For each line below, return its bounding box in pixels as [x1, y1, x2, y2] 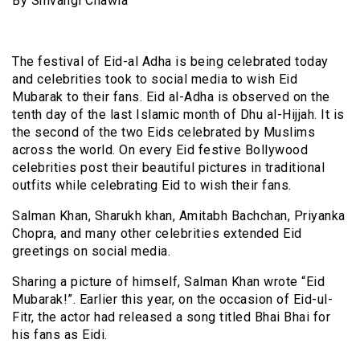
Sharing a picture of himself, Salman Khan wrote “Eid [12, 273, 325, 289]
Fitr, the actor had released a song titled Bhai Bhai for [12, 309, 330, 325]
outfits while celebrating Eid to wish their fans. [12, 177, 292, 193]
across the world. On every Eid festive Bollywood [12, 141, 308, 157]
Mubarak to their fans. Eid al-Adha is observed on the [12, 88, 330, 104]
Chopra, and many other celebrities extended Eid [12, 225, 302, 241]
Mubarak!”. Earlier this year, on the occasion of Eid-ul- [12, 291, 333, 307]
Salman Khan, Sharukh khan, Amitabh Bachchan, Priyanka [12, 207, 346, 223]
